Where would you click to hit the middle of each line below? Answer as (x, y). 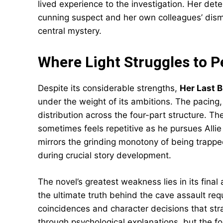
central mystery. (70, 31)
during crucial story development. (105, 155)
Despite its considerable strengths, (109, 88)
